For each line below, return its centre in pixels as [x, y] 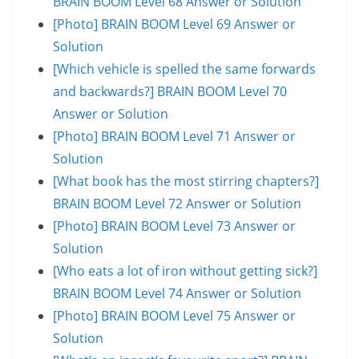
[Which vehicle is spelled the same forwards [184, 69]
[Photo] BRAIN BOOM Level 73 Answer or [174, 226]
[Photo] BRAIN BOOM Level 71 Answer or [174, 136]
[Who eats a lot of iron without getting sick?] [185, 270]
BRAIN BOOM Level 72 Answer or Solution [177, 203]
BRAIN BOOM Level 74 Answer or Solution [177, 293]
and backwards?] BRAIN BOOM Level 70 [170, 91]
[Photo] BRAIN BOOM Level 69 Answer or [174, 24]
